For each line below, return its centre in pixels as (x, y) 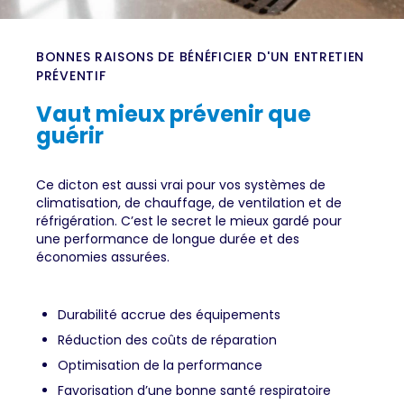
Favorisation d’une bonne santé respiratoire (194, 391)
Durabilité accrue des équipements (169, 315)
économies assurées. (103, 257)
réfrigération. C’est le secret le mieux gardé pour (189, 221)
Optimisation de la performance (160, 366)
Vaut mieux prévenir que (174, 115)
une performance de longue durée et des (168, 239)
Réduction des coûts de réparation (167, 340)
